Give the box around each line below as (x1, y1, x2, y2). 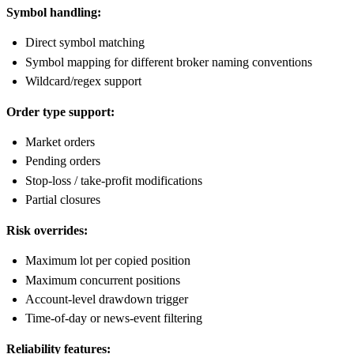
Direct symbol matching (25, 36, 145, 50)
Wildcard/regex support (25, 74, 141, 88)
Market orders (25, 135, 95, 149)
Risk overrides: (6, 224, 88, 238)
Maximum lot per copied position (25, 254, 190, 268)
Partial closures (25, 193, 100, 207)
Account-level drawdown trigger (25, 292, 188, 306)
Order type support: (6, 105, 115, 119)
